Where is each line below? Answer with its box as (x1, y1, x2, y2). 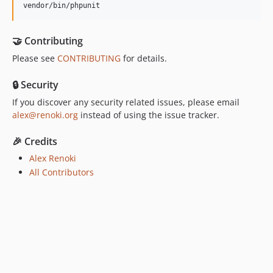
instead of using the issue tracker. (78, 108, 219, 121)
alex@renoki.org (12, 108, 78, 121)
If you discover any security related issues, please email (12, 96, 239, 108)
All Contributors (29, 166, 94, 179)
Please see (12, 52, 57, 64)
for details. (121, 52, 167, 64)
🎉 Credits (12, 134, 57, 148)
